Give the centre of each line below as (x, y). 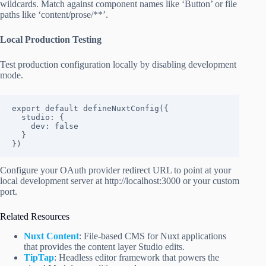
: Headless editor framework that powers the (137, 257)
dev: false (21, 126)
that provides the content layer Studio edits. (104, 246)
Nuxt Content (51, 236)
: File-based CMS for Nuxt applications (153, 236)
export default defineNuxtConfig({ (90, 109)
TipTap (39, 257)
